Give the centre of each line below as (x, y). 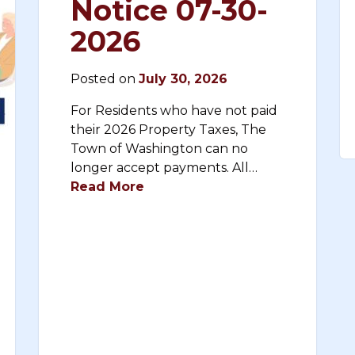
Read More (107, 187)
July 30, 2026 (183, 79)
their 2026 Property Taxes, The (168, 130)
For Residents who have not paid (174, 111)
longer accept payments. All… (164, 168)
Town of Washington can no (159, 149)
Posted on (105, 79)
